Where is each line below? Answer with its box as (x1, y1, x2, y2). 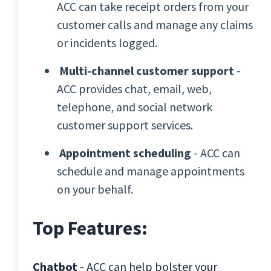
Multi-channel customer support (59, 63, 235, 79)
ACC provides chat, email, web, (57, 81, 212, 97)
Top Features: (33, 216, 148, 241)
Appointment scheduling (59, 145, 192, 161)
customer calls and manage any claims (57, 17, 253, 33)
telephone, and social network (57, 99, 213, 115)
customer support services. (57, 117, 194, 133)
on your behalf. (57, 181, 134, 197)
